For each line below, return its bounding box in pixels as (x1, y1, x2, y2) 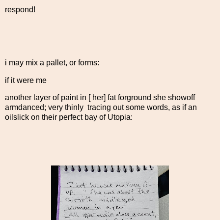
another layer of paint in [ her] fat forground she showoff (5, 93, 195, 102)
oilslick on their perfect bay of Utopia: (5, 113, 133, 122)
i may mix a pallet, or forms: (5, 58, 99, 67)
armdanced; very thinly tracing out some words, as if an (5, 103, 197, 112)
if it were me (5, 76, 47, 84)
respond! (5, 5, 35, 14)
